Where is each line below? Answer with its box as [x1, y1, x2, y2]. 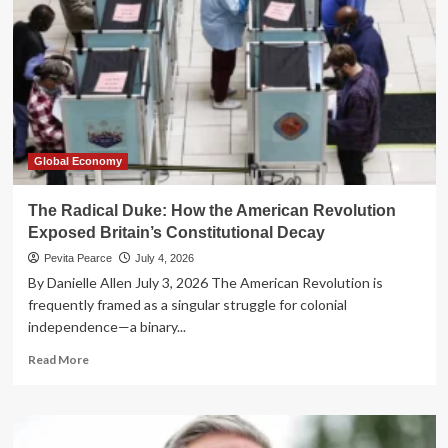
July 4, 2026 [134, 251, 194, 264]
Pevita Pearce [43, 251, 112, 264]
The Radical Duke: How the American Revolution [27, 201, 396, 219]
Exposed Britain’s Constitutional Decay [27, 223, 325, 241]
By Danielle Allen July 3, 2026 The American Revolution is [27, 273, 383, 291]
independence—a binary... [27, 317, 186, 335]
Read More [27, 351, 89, 367]
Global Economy [33, 154, 122, 167]
